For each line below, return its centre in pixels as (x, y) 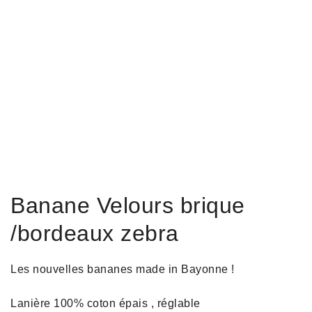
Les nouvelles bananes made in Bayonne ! (123, 269)
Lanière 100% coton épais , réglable (106, 303)
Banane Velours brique (128, 205)
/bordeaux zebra (95, 233)
